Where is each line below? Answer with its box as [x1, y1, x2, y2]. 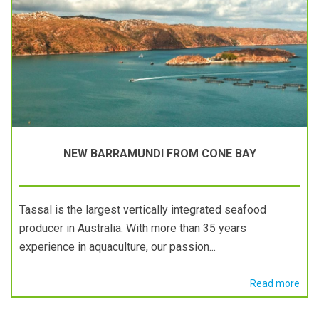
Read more [250, 278, 300, 289]
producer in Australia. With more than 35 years [19, 221, 246, 235]
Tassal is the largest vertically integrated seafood [19, 203, 266, 216]
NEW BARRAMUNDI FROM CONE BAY [63, 147, 256, 160]
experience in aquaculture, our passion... [19, 240, 216, 253]
